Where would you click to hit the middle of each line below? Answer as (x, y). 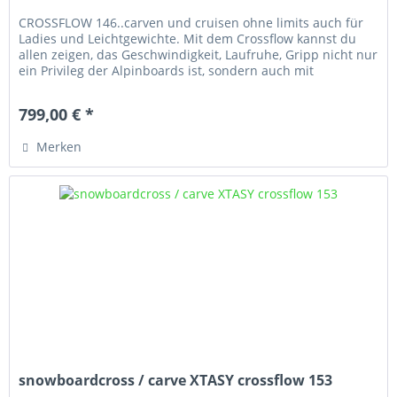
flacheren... (52, 87)
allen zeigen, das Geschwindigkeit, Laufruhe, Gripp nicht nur (198, 55)
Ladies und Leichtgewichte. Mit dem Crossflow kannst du (188, 39)
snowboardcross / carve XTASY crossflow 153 (176, 381)
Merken (59, 147)
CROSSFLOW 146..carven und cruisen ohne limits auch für (191, 23)
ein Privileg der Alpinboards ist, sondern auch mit (167, 71)
